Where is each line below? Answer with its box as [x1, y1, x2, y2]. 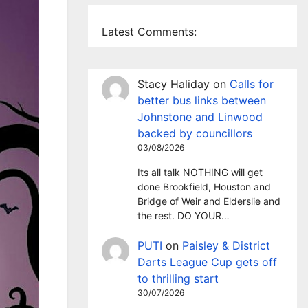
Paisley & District [182, 239, 270, 252]
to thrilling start [137, 272, 219, 285]
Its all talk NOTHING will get [137, 166, 263, 178]
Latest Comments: [102, 25, 197, 38]
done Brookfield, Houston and [137, 181, 271, 192]
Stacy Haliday [137, 77, 210, 91]
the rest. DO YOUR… [137, 210, 230, 221]
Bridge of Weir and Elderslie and [137, 195, 280, 207]
